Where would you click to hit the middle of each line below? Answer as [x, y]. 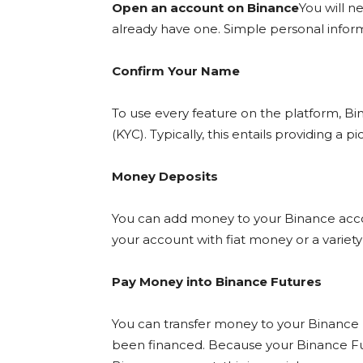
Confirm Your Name [176, 71]
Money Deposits [165, 177]
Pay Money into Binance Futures [217, 282]
